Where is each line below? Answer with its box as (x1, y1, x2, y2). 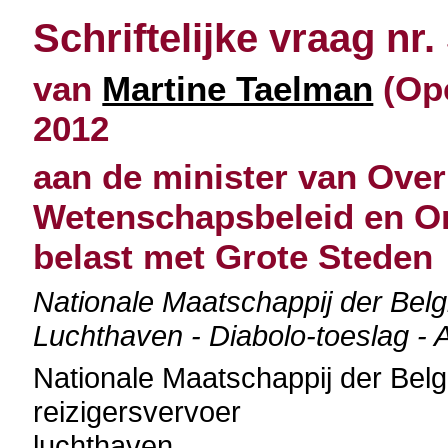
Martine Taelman (102, 69, 374, 108)
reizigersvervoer (33, 395, 242, 428)
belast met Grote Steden (33, 237, 434, 276)
